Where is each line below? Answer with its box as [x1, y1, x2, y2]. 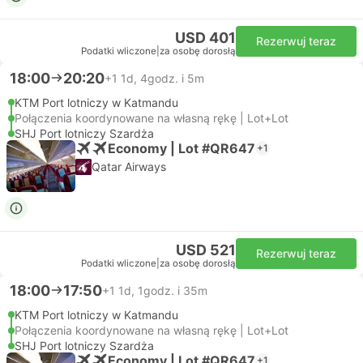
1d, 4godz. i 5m [121, 70, 204, 85]
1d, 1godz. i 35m [118, 283, 207, 297]
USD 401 [175, 29, 236, 46]
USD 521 [176, 241, 236, 258]
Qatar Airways [92, 160, 166, 173]
